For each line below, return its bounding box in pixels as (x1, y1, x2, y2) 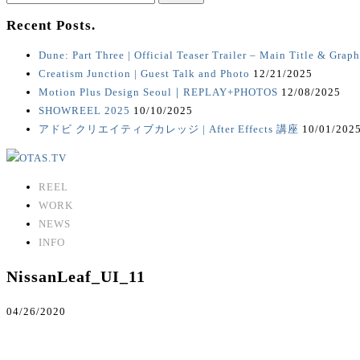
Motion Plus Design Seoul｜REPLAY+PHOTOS (39, 86, 278, 99)
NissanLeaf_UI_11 (6, 268, 145, 286)
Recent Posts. (6, 18, 96, 34)
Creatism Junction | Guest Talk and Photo (39, 67, 250, 80)
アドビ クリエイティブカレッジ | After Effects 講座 (39, 123, 299, 136)
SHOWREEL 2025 (39, 104, 130, 117)
